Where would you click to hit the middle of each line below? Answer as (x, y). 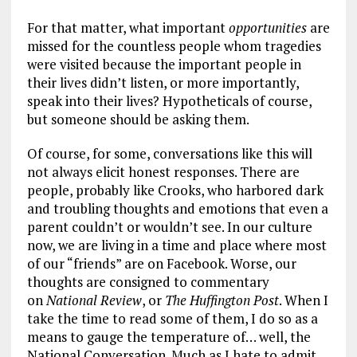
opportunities (267, 27)
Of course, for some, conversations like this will (169, 153)
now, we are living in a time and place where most (177, 245)
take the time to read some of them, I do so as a (172, 318)
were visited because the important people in (164, 64)
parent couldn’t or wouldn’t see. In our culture (169, 226)
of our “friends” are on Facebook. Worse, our (161, 263)
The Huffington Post (222, 300)
